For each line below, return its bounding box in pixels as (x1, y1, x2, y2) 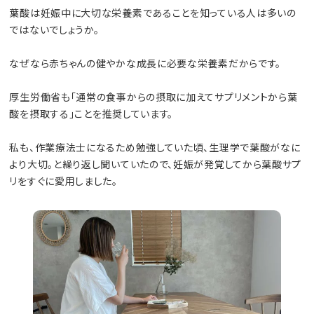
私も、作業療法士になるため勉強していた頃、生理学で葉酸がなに (9, 140, 301, 155)
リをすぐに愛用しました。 (9, 174, 118, 189)
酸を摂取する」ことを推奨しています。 (9, 107, 174, 121)
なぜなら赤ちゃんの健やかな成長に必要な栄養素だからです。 (9, 56, 282, 71)
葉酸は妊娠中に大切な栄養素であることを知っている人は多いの (9, 6, 296, 20)
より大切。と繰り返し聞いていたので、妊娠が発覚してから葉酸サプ (9, 157, 302, 172)
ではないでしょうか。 (9, 22, 100, 37)
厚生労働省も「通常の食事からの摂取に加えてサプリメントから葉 (9, 90, 298, 104)
